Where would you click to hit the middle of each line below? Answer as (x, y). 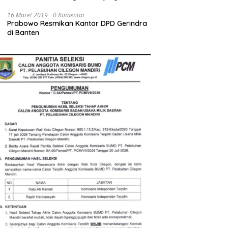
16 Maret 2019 (28, 15)
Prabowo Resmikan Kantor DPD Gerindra (77, 24)
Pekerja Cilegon (34, 6)
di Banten (23, 33)
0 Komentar (69, 15)
